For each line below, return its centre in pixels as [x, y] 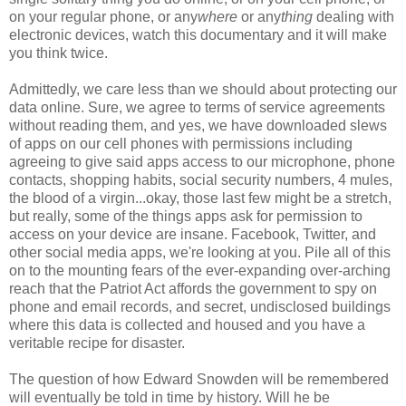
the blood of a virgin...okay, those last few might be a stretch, [200, 198]
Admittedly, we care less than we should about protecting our [203, 89]
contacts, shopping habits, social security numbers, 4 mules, [201, 179]
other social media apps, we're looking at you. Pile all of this [200, 252]
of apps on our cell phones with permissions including [181, 143]
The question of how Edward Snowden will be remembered [199, 379]
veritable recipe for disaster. [97, 343]
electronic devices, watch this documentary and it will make [198, 34]
